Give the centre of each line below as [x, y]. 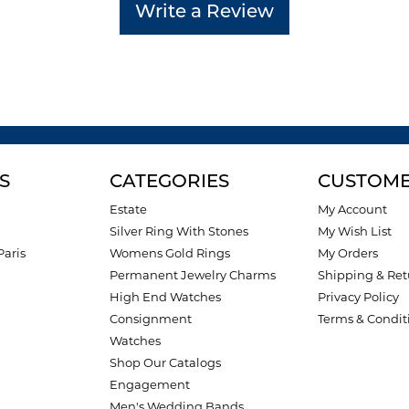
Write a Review [204, 13]
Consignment [151, 319]
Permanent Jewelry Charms [193, 275]
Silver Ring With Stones [179, 231]
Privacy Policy [358, 297]
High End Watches [165, 297]
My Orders [348, 253]
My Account [352, 210]
